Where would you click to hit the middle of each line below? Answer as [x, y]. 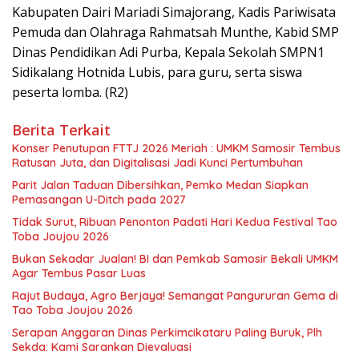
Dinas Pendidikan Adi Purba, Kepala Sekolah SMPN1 [168, 52]
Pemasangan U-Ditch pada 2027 [99, 200]
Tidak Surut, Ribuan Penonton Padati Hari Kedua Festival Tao [175, 222]
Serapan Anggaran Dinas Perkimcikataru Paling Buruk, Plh [167, 333]
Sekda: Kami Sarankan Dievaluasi [102, 347]
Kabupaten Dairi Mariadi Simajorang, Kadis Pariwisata [174, 12]
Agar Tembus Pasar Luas [79, 274]
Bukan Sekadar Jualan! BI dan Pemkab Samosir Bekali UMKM [175, 259]
